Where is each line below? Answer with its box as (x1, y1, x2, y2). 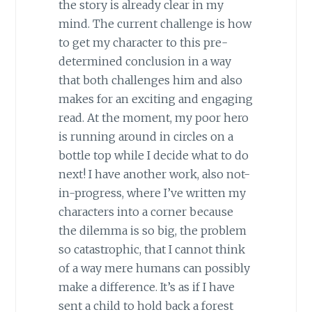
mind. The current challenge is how (58, 17, 251, 31)
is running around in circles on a (58, 130, 233, 144)
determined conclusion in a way (58, 54, 231, 69)
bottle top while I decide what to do (58, 148, 249, 163)
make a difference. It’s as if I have (58, 280, 235, 295)
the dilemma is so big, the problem (58, 224, 247, 238)
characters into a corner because (58, 205, 233, 219)
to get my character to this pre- (58, 36, 228, 50)
